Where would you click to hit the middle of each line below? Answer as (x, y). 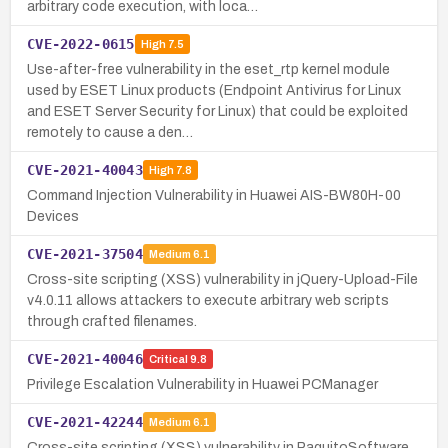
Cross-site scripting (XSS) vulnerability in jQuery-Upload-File (222, 279)
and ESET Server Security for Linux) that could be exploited (217, 111)
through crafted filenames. (112, 321)
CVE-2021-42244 (85, 421)
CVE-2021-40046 (85, 358)
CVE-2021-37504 (85, 253)
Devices (53, 216)
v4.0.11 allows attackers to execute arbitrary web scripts (208, 300)
